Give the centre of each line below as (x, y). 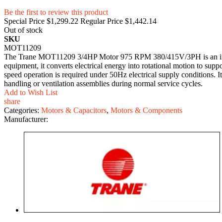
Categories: (23, 110)
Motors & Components (146, 110)
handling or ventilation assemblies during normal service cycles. (103, 83)
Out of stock (23, 30)
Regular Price (102, 21)
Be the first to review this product (56, 12)
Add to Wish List (31, 92)
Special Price (24, 21)
